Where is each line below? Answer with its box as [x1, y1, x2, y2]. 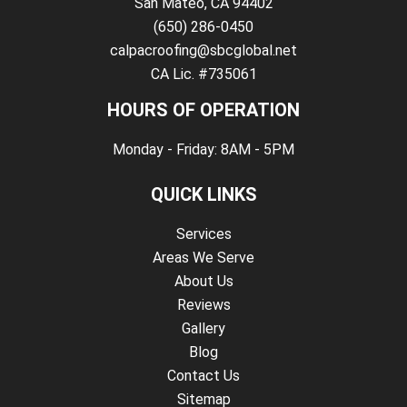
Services [175, 225, 232, 243]
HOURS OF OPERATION [107, 99, 300, 122]
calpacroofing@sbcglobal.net [110, 42, 297, 60]
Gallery [182, 320, 225, 338]
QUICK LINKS [150, 184, 257, 206]
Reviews [176, 296, 231, 314]
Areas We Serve [153, 249, 254, 267]
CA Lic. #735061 [150, 65, 257, 84]
